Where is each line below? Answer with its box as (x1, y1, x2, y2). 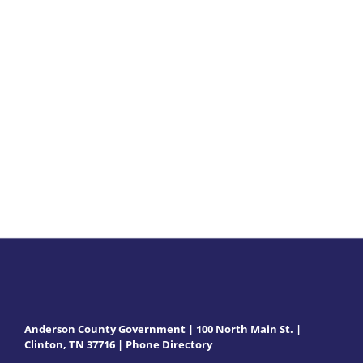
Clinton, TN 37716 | (24, 337, 126, 352)
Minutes (194, 21, 230, 36)
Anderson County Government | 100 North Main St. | (24, 322, 301, 337)
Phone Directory (126, 337, 212, 352)
